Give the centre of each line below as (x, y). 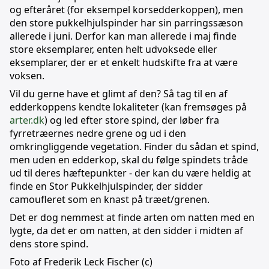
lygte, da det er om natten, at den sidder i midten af (126, 231)
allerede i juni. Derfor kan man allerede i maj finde (123, 36)
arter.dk (27, 120)
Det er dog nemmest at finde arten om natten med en (132, 218)
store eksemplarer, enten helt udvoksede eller (113, 50)
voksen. (27, 76)
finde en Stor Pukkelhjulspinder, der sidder (106, 186)
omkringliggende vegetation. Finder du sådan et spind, (134, 147)
